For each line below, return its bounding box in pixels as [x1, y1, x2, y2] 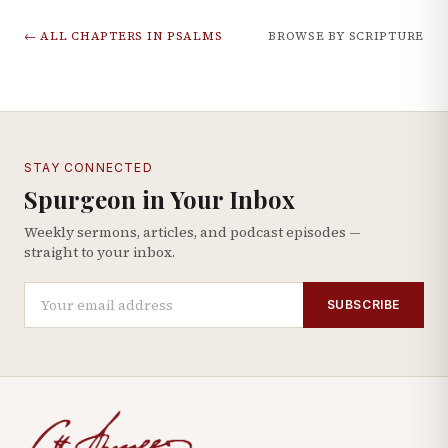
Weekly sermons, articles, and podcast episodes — [24, 222, 361, 242]
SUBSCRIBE [326, 296, 400, 312]
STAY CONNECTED [24, 160, 153, 175]
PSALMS [166, 28, 223, 44]
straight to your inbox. [24, 242, 175, 262]
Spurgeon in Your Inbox [24, 183, 295, 215]
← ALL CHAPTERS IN [24, 28, 167, 44]
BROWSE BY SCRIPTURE [268, 28, 424, 44]
